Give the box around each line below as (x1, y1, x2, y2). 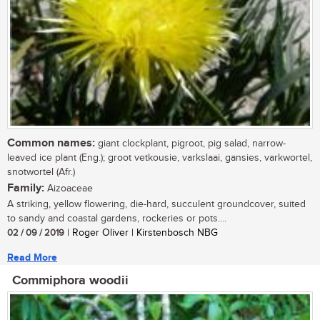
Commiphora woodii (12, 273, 129, 289)
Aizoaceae (44, 183, 93, 195)
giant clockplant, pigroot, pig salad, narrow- (95, 138, 286, 150)
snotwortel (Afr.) (7, 166, 75, 179)
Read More (7, 251, 57, 264)
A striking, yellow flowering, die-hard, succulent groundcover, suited (7, 199, 306, 211)
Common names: (7, 136, 95, 151)
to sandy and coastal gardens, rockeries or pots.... (7, 213, 226, 225)
